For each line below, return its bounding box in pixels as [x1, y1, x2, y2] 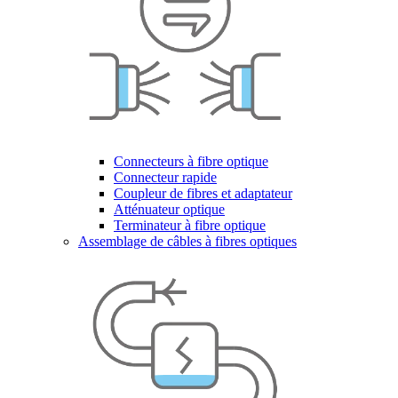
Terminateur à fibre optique [114, 218, 266, 233]
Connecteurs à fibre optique [114, 154, 268, 169]
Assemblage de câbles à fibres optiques [78, 234, 297, 249]
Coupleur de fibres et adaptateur [114, 186, 292, 201]
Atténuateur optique [114, 202, 225, 217]
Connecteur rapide [114, 170, 217, 185]
